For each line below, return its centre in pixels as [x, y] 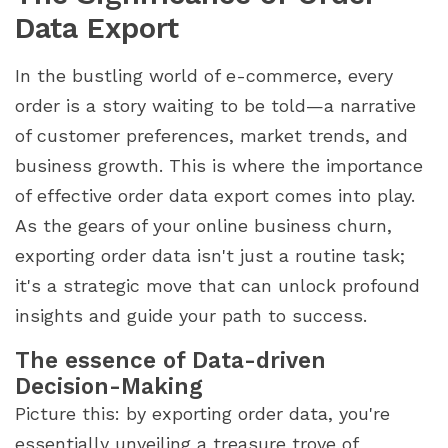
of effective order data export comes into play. [215, 196]
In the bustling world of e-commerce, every [204, 76]
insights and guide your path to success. [191, 316]
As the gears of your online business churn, [203, 226]
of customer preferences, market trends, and [211, 136]
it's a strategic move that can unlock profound [217, 286]
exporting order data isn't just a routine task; [210, 256]
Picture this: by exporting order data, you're [202, 414]
